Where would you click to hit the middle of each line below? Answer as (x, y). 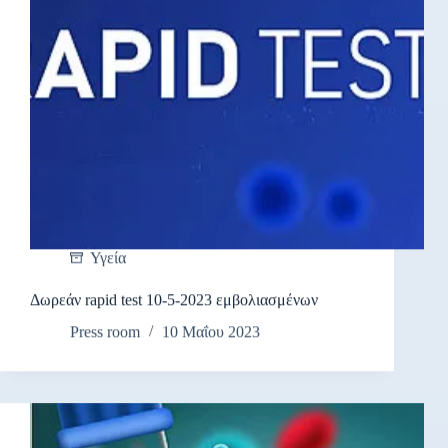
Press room (105, 332)
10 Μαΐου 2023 (211, 332)
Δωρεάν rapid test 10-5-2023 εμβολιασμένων (174, 299)
